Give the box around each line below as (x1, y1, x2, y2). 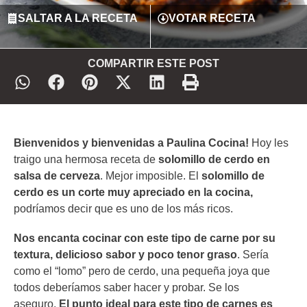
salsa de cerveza (14, 170, 100, 182)
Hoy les (251, 137, 288, 149)
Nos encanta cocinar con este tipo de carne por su (14, 232, 275, 245)
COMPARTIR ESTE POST (88, 58, 219, 70)
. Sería (237, 249, 269, 261)
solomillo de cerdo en (158, 153, 270, 165)
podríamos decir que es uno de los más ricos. (14, 203, 233, 214)
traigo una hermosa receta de (14, 153, 158, 165)
